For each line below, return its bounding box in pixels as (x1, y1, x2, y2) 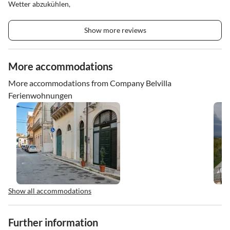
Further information (8, 216, 98, 228)
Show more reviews (84, 25, 146, 34)
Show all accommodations (8, 186, 91, 195)
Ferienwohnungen (8, 90, 72, 100)
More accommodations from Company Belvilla (8, 78, 171, 88)
